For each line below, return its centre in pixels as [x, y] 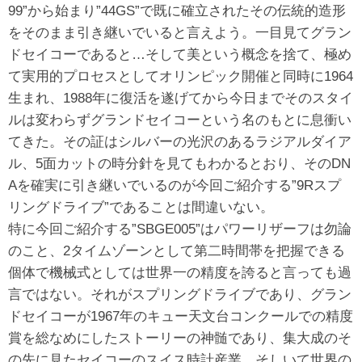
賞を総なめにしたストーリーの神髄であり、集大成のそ [180, 338]
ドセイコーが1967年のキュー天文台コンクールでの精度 [181, 316]
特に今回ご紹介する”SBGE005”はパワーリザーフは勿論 [180, 229]
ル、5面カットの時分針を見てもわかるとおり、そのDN [179, 163]
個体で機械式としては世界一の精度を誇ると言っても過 [180, 272]
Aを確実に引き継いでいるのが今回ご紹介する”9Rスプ [175, 185]
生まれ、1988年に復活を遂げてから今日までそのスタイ [181, 98]
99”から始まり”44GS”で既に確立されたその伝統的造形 [177, 11]
